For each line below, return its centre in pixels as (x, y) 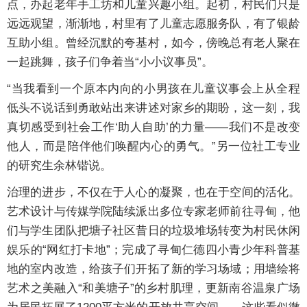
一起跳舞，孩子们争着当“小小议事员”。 (110, 62)
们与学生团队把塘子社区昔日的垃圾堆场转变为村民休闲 (153, 231)
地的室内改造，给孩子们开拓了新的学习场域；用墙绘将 (153, 269)
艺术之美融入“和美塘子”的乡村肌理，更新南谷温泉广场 (153, 288)
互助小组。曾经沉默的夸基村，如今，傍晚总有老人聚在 (153, 43)
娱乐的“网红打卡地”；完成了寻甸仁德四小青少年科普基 (153, 250)
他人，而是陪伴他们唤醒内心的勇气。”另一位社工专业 (153, 147)
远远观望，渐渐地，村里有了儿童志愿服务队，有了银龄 (153, 24)
